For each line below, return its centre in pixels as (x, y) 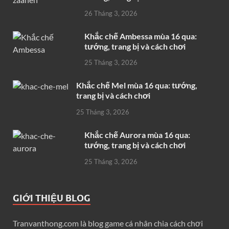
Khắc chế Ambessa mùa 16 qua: (141, 36)
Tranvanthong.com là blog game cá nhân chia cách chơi (108, 223)
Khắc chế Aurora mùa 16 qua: (137, 135)
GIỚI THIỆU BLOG (52, 198)
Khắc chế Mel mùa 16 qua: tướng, (137, 85)
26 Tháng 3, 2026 (111, 13)
